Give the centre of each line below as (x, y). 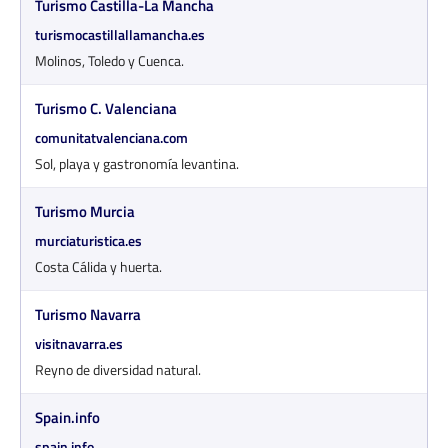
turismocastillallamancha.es (120, 34)
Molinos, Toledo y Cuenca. (109, 60)
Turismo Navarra (88, 314)
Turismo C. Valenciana (106, 108)
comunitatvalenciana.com (111, 137)
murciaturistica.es (88, 240)
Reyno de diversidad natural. (118, 369)
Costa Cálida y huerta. (98, 266)
